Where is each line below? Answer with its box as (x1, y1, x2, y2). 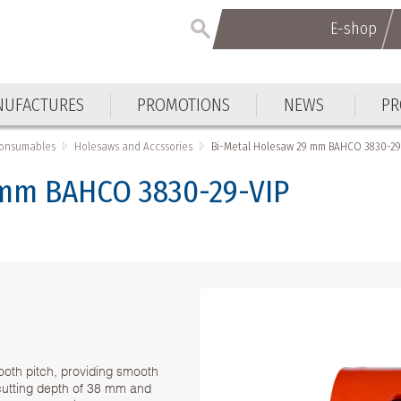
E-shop (329, 19, 377, 38)
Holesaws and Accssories (74, 139, 193, 153)
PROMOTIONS (137, 93, 231, 115)
